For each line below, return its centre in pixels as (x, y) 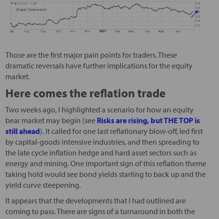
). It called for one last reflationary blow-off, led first (121, 131)
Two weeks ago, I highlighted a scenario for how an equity (99, 110)
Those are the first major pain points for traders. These (91, 55)
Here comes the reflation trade (85, 93)
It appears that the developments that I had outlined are (95, 201)
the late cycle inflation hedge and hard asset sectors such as (101, 153)
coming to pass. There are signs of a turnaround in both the (100, 211)
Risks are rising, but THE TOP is (148, 120)
